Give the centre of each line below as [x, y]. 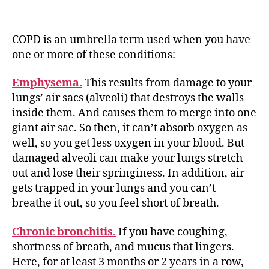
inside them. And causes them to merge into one [134, 113]
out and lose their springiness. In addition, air [128, 173]
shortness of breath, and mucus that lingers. [123, 247]
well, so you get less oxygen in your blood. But [128, 143]
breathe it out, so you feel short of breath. [116, 203]
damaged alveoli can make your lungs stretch [127, 158]
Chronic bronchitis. [64, 232]
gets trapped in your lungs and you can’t [114, 188]
